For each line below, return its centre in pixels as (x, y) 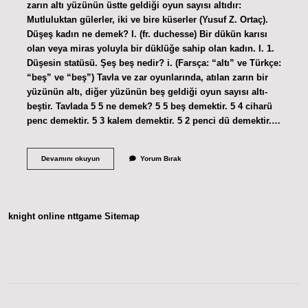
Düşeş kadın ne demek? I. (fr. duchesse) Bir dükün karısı (147, 34)
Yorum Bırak (161, 158)
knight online (36, 217)
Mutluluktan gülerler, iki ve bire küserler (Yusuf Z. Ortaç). (147, 19)
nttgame (85, 217)
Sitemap (122, 217)
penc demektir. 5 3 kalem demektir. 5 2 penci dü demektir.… (153, 120)
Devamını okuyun (70, 158)
